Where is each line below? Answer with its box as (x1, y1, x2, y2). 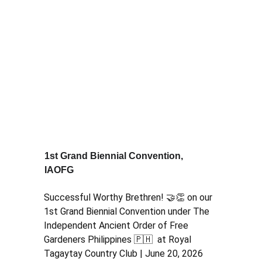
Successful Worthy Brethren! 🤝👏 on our (43, 192, 215, 203)
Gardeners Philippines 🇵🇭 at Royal (43, 234, 194, 245)
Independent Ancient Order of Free (43, 220, 191, 231)
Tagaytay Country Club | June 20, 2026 (43, 248, 208, 259)
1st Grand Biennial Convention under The (43, 206, 212, 217)
